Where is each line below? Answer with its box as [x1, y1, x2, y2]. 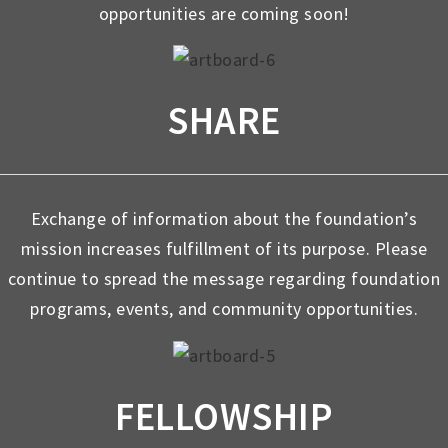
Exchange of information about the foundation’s [31, 207, 417, 231]
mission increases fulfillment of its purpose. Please [20, 237, 428, 261]
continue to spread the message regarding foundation [7, 267, 441, 291]
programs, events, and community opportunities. [30, 297, 418, 321]
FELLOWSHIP [115, 391, 333, 441]
